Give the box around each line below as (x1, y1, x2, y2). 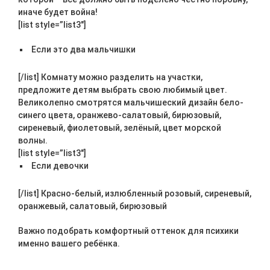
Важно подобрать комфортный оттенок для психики (18, 226, 239, 236)
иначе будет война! (18, 7, 98, 17)
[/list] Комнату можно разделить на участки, (18, 72, 202, 82)
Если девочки (31, 161, 89, 171)
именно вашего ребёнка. (18, 239, 120, 248)
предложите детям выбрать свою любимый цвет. (18, 85, 227, 95)
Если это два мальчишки (31, 45, 136, 54)
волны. (18, 136, 48, 145)
